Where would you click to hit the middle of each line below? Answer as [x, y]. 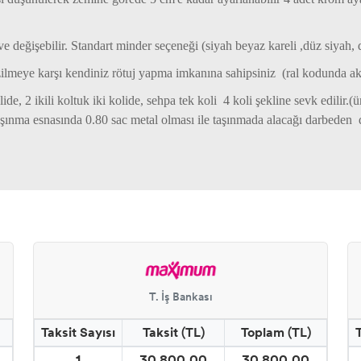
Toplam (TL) [276, 332]
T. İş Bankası [180, 297]
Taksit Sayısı [78, 332]
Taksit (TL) [173, 332]
